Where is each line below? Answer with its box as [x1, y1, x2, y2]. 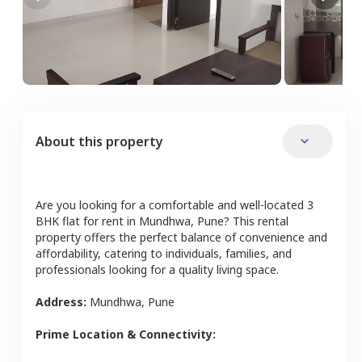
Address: [36, 293, 90, 309]
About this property [36, 132, 163, 150]
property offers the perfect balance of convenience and [36, 229, 327, 245]
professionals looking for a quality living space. [36, 261, 279, 277]
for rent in [80, 213, 136, 229]
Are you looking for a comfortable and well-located [36, 196, 304, 213]
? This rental [224, 213, 288, 229]
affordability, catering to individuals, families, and [36, 245, 292, 261]
